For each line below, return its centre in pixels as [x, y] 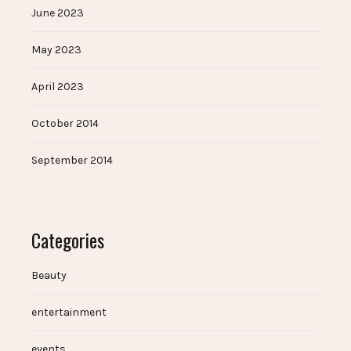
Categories [68, 239]
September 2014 [72, 160]
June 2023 [58, 13]
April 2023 [58, 86]
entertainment [69, 312]
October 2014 [65, 123]
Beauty [49, 275]
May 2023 [56, 49]
